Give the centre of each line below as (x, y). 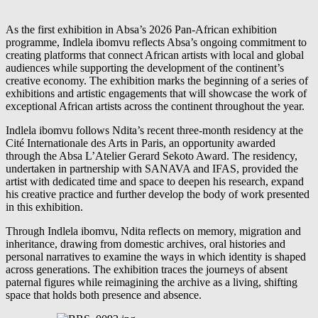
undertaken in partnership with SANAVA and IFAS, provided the (152, 169)
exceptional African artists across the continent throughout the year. (155, 106)
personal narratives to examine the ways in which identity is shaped (156, 257)
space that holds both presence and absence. (104, 295)
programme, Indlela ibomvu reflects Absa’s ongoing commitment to (156, 43)
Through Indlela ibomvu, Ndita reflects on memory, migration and (153, 231)
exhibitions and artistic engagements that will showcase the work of (156, 94)
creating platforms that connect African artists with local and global (155, 55)
